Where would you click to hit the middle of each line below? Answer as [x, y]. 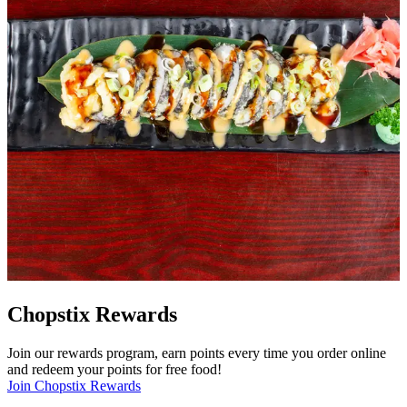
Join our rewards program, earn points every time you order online [197, 352]
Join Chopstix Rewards [74, 385]
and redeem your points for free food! [114, 369]
